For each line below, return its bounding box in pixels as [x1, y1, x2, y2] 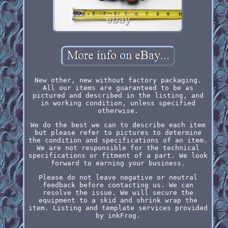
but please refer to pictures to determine [34, 128, 202, 136]
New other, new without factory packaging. [34, 76, 202, 84]
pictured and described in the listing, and [32, 91, 204, 99]
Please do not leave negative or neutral [38, 173, 197, 181]
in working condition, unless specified [40, 99, 195, 107]
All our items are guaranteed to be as [42, 83, 193, 92]
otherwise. [97, 106, 138, 115]
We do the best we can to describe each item [30, 121, 206, 129]
